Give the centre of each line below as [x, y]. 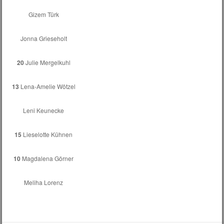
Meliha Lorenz [44, 182]
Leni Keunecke [44, 110]
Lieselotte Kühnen [47, 134]
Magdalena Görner [47, 158]
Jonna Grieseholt [43, 38]
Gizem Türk [43, 14]
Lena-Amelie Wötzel [47, 86]
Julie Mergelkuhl [47, 62]
